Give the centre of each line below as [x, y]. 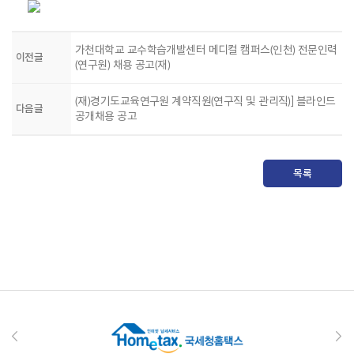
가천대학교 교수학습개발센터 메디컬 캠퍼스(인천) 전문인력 [206, 49]
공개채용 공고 [106, 116]
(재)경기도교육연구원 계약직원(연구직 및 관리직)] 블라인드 [205, 101]
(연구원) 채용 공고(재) [123, 64]
